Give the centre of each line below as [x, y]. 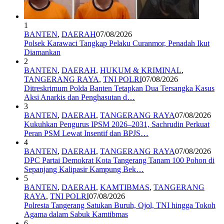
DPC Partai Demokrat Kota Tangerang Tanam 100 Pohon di [119, 160]
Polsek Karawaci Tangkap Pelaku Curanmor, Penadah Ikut [117, 43]
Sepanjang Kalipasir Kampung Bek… [84, 169]
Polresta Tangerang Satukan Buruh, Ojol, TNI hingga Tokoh [120, 205]
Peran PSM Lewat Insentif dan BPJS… [86, 133]
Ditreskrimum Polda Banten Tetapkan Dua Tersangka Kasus [119, 88]
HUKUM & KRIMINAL [141, 70]
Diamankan [42, 52]
